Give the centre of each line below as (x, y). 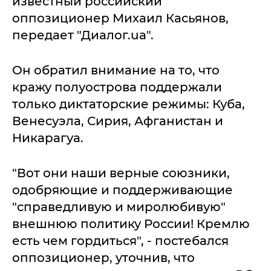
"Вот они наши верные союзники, (121, 173)
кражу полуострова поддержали (117, 87)
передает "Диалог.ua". (83, 35)
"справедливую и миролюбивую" (119, 207)
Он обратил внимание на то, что (116, 70)
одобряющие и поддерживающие (122, 190)
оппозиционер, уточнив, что (103, 258)
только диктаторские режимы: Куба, (129, 104)
